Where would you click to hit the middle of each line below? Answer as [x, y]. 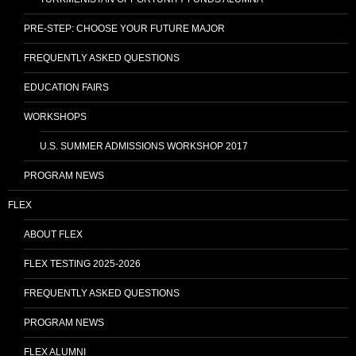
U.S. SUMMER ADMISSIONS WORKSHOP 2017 [144, 146]
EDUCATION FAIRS [66, 87]
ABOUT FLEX [53, 234]
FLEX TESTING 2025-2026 [82, 263]
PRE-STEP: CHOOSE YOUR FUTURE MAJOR [124, 28]
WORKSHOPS [55, 116]
